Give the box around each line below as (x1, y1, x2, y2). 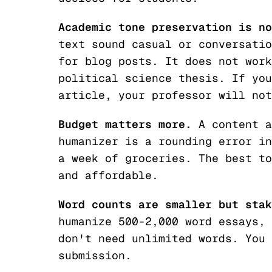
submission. (58, 248, 132, 262)
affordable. (78, 168, 158, 182)
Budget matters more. (58, 117, 192, 131)
